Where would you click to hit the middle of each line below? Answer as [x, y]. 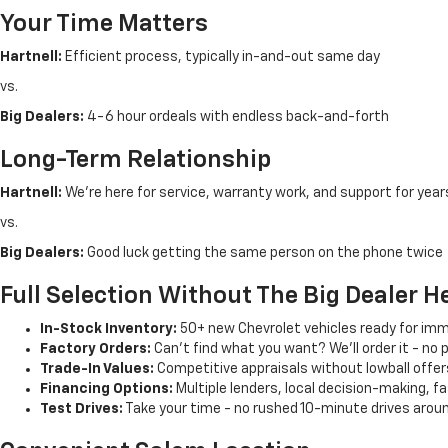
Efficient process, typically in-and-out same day [221, 56]
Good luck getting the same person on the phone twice [263, 252]
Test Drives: [81, 408]
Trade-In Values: [97, 368]
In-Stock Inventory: [108, 328]
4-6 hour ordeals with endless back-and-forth [236, 116]
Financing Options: [106, 388]
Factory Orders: [95, 348]
